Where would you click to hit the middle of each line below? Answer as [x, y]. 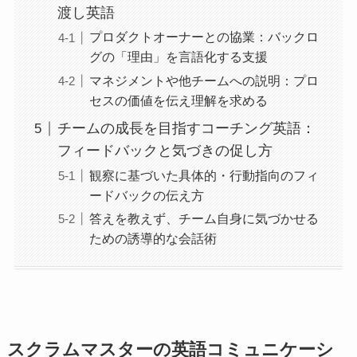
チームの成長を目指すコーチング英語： [186, 129]
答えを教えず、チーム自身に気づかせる [204, 218]
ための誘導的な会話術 [153, 238]
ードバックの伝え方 [146, 195]
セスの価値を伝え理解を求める [178, 100]
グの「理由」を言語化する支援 [178, 57]
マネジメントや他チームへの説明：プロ [204, 80]
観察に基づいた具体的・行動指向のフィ [204, 175]
